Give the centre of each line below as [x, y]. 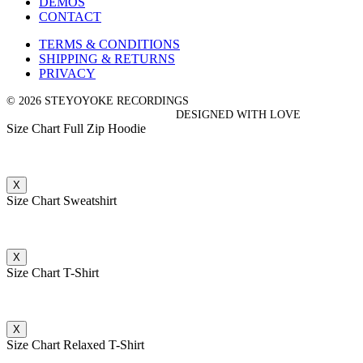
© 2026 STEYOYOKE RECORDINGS [98, 101]
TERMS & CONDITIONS [109, 45]
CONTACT [70, 17]
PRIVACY [67, 74]
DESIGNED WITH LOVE [240, 115]
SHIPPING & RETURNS [107, 59]
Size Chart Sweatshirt [62, 201]
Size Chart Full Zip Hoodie [76, 129]
